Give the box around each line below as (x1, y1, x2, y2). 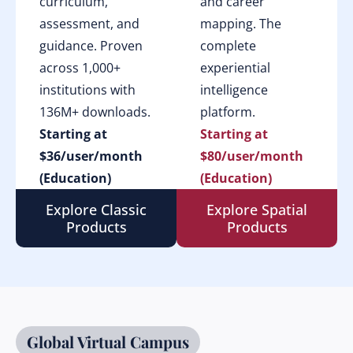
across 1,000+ (39, 59, 121, 76)
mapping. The (200, 15, 281, 32)
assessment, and (39, 15, 139, 32)
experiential (200, 59, 270, 76)
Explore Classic (46, 200, 147, 219)
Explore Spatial (206, 200, 307, 219)
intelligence (200, 81, 268, 98)
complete (200, 37, 256, 54)
